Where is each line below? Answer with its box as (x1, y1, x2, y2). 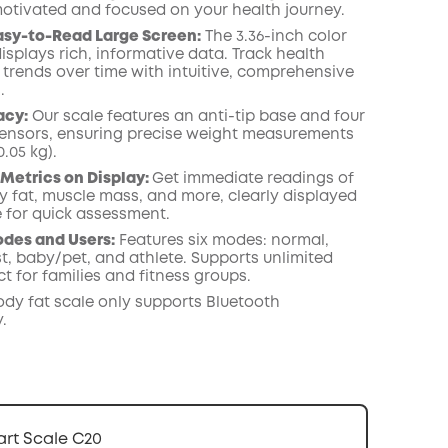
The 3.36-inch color (200, 30, 347, 44)
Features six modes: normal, (114, 234, 329, 248)
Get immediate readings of (151, 172, 354, 186)
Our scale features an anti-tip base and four (27, 110, 365, 124)
